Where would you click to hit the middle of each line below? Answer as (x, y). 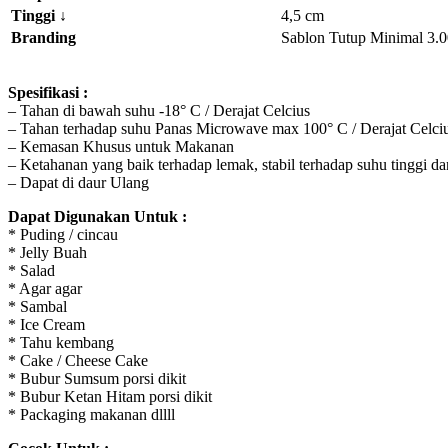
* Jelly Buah (47, 253)
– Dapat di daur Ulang (78, 183)
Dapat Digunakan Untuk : (97, 217)
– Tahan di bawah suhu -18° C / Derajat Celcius (159, 111)
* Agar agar (45, 289)
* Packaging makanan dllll (91, 415)
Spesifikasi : (48, 93)
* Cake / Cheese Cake (78, 361)
